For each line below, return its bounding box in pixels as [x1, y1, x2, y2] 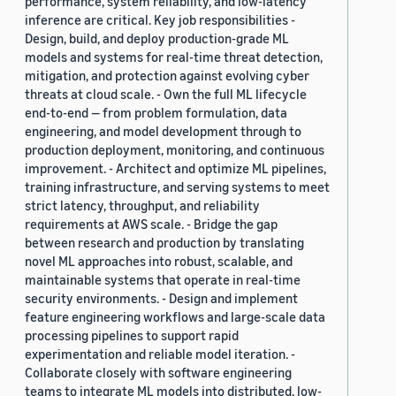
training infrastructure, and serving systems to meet [25, 179, 330, 195]
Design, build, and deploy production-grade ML [25, 30, 289, 47]
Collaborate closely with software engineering [25, 364, 292, 381]
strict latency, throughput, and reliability [25, 197, 260, 214]
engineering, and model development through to [25, 123, 301, 140]
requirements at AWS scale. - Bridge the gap [25, 216, 278, 232]
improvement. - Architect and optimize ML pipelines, [25, 160, 326, 177]
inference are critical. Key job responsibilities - [25, 11, 295, 28]
